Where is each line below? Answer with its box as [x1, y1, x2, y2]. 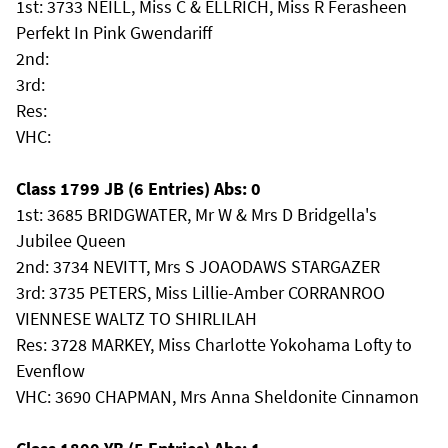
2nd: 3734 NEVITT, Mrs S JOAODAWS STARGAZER [16, 255, 380, 278]
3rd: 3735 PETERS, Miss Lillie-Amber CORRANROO [16, 281, 385, 304]
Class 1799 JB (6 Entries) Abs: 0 [16, 177, 261, 200]
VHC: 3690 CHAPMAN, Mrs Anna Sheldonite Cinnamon [16, 385, 419, 408]
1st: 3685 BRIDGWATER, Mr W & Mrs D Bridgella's [16, 203, 377, 226]
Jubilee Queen [16, 229, 126, 252]
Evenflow [16, 359, 85, 382]
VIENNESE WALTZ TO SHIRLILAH [16, 307, 257, 330]
